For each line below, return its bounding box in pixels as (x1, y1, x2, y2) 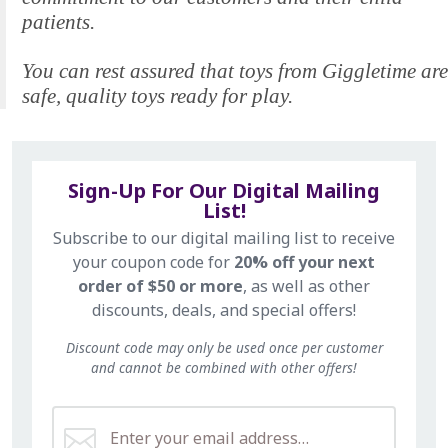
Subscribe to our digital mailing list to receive (53, 227, 395, 250)
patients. (22, 10, 95, 35)
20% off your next (234, 251, 375, 274)
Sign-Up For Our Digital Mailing (68, 177, 380, 205)
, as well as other (243, 275, 370, 298)
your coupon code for (73, 251, 234, 274)
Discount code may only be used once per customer (65, 338, 383, 358)
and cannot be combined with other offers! (91, 358, 357, 378)
